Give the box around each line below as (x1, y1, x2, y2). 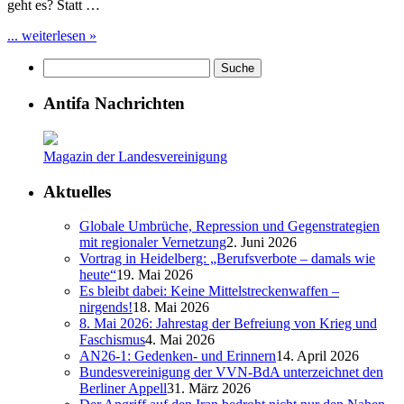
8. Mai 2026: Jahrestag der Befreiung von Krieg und (79, 316, 377, 332)
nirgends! (79, 299, 133, 316)
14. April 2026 (276, 348, 359, 364)
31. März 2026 (167, 381, 251, 397)
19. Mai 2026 (116, 267, 193, 283)
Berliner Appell (79, 381, 167, 397)
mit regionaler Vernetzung (79, 234, 226, 251)
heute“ (79, 267, 116, 283)
